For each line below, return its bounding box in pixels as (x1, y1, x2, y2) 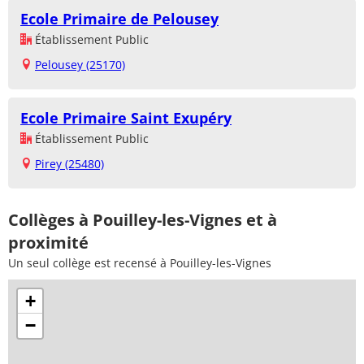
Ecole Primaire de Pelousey (20, 8, 219, 28)
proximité (8, 231, 89, 253)
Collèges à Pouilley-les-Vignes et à (8, 208, 277, 231)
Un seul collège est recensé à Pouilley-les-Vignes (8, 254, 271, 271)
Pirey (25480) (35, 155, 104, 171)
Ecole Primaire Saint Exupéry (20, 107, 232, 128)
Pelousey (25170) (35, 56, 125, 72)
